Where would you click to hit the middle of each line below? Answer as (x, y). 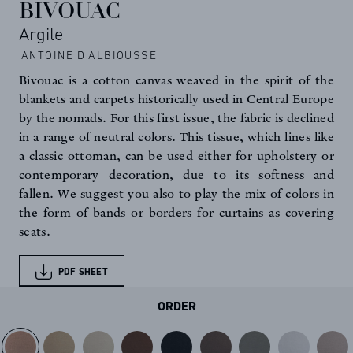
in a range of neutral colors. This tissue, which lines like (176, 137)
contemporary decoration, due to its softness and (176, 175)
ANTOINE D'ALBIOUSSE (89, 55)
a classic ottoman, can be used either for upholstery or (176, 156)
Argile (41, 34)
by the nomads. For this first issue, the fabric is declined (176, 119)
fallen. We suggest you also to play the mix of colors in (176, 194)
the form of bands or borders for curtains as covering (176, 213)
